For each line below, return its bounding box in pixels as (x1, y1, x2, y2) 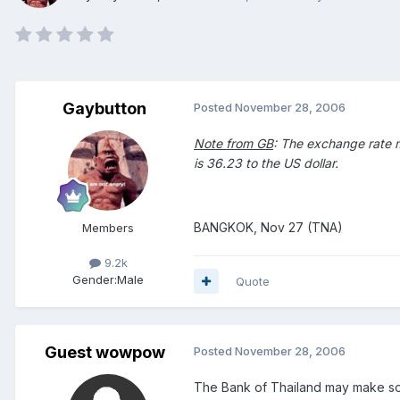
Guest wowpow (44, 342, 165, 362)
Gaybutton (62, 98, 146, 118)
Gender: (72, 271, 117, 287)
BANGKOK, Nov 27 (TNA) (194, 219, 343, 235)
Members (82, 220, 134, 235)
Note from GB (194, 135, 273, 151)
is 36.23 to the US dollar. (194, 154, 338, 171)
